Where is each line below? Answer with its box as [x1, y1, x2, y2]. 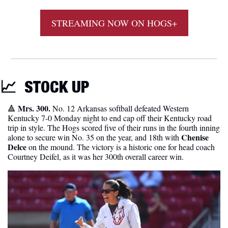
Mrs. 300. [16, 102, 52, 114]
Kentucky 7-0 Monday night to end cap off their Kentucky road [8, 112, 212, 123]
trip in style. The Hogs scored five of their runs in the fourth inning [8, 122, 220, 133]
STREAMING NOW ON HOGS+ [51, 16, 177, 29]
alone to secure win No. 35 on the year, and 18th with [8, 131, 181, 142]
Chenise [181, 131, 209, 143]
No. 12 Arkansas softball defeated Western [52, 102, 189, 113]
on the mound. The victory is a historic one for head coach [26, 141, 215, 152]
